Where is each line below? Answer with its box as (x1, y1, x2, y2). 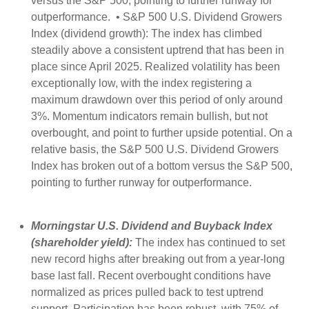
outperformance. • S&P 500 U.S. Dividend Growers (31, 11, 282, 23)
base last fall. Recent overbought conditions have (31, 270, 271, 282)
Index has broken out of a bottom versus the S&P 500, (31, 160, 292, 172)
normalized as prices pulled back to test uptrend (31, 286, 263, 299)
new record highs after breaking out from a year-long (31, 253, 285, 266)
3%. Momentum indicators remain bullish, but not (31, 110, 268, 123)
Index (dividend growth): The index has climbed (31, 28, 262, 40)
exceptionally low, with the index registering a (31, 77, 252, 90)
